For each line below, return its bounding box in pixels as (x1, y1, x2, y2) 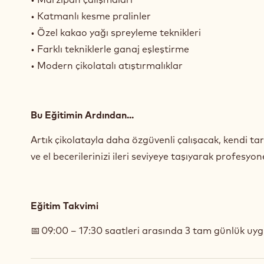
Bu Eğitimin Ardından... (31, 109, 134, 121)
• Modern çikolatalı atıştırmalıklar (31, 60, 183, 71)
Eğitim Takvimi (31, 200, 98, 212)
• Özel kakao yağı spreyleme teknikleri (31, 27, 201, 38)
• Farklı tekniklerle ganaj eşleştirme (31, 43, 189, 55)
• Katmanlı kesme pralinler (31, 10, 151, 22)
